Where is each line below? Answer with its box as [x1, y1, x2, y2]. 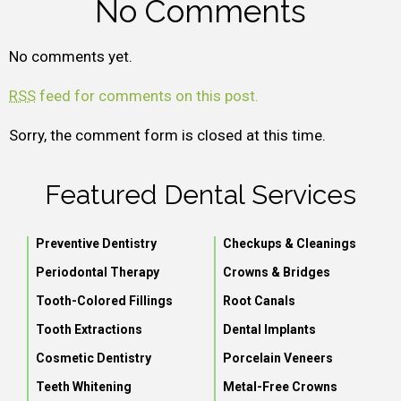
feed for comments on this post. [36, 87, 259, 105]
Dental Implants [223, 322, 316, 337]
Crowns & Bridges [223, 265, 330, 279]
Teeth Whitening [36, 380, 132, 394]
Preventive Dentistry [36, 236, 157, 251]
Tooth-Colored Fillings [36, 294, 173, 308]
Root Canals [223, 294, 295, 308]
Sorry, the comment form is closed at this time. [9, 126, 326, 144]
